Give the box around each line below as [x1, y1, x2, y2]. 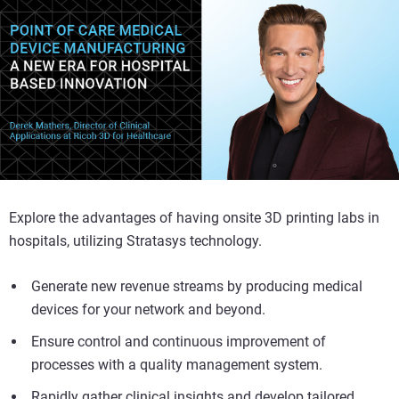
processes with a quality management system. [31, 356, 322, 374]
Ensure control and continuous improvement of [31, 333, 326, 351]
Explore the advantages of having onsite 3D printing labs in [9, 209, 379, 227]
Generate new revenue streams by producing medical [31, 278, 362, 296]
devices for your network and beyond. [31, 301, 265, 319]
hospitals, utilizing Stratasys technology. [9, 232, 262, 250]
